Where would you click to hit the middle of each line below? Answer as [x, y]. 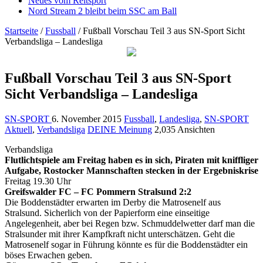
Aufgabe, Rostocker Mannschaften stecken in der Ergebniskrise [131, 170]
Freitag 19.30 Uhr [38, 181]
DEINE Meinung [120, 129]
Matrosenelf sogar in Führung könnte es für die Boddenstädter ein [126, 244]
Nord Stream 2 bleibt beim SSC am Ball [102, 11]
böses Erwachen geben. [48, 255]
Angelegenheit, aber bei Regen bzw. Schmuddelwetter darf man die [130, 223]
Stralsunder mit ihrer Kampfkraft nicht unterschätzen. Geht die [120, 234]
